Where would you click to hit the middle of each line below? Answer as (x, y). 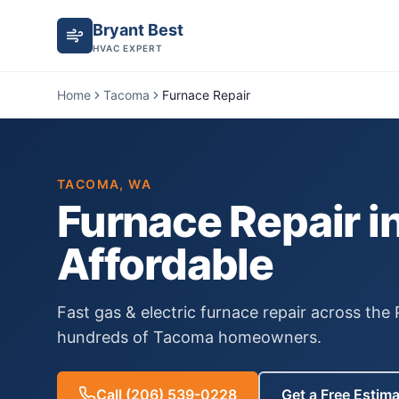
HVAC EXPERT (128, 48)
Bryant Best (138, 30)
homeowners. (268, 337)
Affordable (166, 264)
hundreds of (105, 337)
